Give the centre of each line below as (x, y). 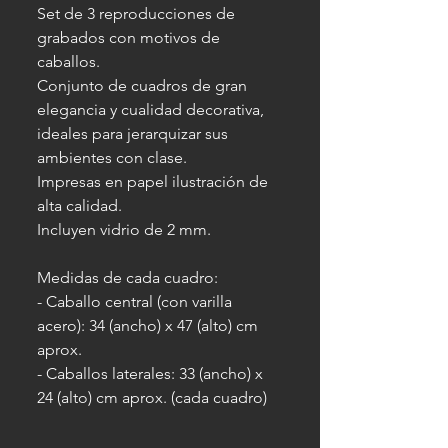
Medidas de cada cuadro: (127, 277)
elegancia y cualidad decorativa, (150, 109)
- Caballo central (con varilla (134, 301)
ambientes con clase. (112, 157)
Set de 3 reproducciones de (136, 13)
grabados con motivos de (128, 37)
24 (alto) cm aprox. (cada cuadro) (152, 397)
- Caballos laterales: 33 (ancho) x (150, 373)
